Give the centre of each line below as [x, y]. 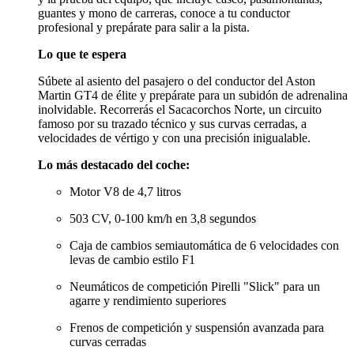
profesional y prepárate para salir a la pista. [144, 27]
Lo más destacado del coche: [114, 164]
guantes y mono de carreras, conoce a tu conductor [164, 13]
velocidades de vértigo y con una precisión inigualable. [174, 137]
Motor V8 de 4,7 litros [125, 191]
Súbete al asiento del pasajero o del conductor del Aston [177, 81]
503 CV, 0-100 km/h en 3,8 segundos [163, 218]
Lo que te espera [82, 54]
